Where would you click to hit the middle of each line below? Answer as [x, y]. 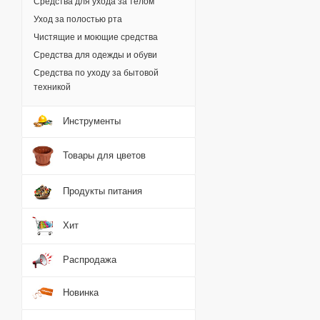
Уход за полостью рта [78, 19]
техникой [52, 87]
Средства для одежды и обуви [95, 55]
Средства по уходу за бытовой [96, 72]
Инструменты [92, 121]
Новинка [81, 292]
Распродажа [90, 259]
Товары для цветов [104, 156]
